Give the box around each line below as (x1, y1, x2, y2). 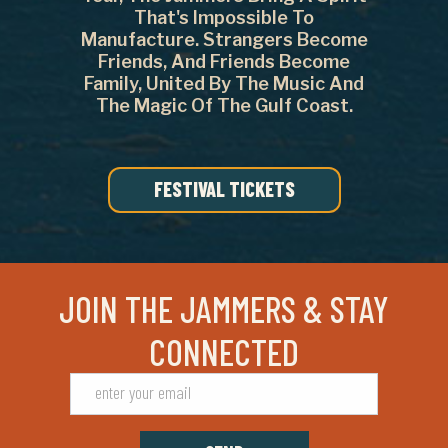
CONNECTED (149, 330, 299, 374)
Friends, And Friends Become (98, 51, 350, 73)
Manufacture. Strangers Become (80, 29, 368, 51)
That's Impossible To (134, 7, 314, 29)
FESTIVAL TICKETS (153, 177, 295, 202)
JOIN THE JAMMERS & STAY (59, 287, 389, 331)
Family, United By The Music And (84, 73, 364, 95)
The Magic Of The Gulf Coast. (95, 95, 353, 117)
